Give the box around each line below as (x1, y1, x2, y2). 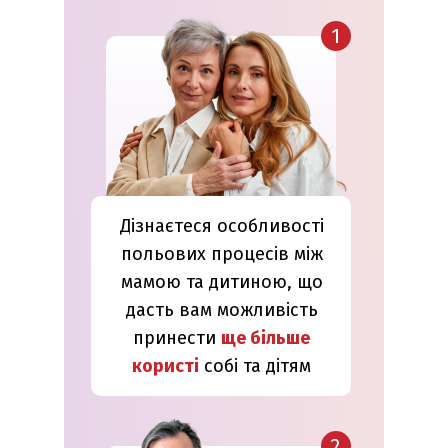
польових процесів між (120, 243, 323, 265)
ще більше (221, 327, 310, 349)
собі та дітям (199, 355, 311, 377)
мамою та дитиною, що (120, 271, 323, 293)
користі (132, 355, 199, 377)
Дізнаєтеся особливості (119, 215, 324, 237)
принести (133, 327, 221, 349)
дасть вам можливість (125, 299, 318, 321)
